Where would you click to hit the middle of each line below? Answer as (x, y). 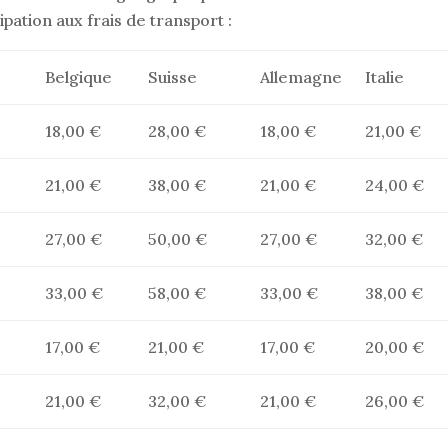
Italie (384, 77)
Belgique (78, 77)
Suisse (172, 77)
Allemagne (300, 77)
